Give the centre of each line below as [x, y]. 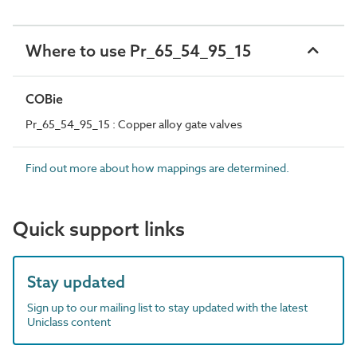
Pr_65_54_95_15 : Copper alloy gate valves [134, 124]
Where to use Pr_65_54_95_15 [138, 50]
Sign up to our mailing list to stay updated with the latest [167, 307]
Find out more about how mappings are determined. [157, 167]
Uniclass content [69, 321]
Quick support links [99, 228]
